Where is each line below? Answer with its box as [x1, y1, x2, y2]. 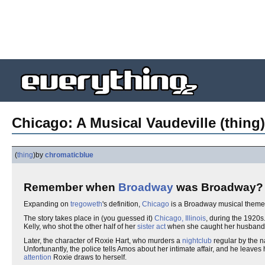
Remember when [24, 181, 118, 193]
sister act [137, 222, 166, 231]
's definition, [102, 200, 142, 208]
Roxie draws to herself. [51, 253, 127, 261]
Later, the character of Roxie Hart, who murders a [24, 237, 182, 245]
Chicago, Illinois [154, 214, 206, 222]
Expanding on [24, 200, 70, 208]
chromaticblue [45, 151, 93, 159]
